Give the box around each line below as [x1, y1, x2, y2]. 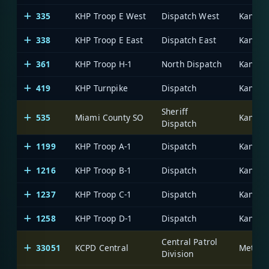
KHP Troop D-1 [75, 213, 133, 225]
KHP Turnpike [75, 82, 128, 94]
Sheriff [162, 106, 189, 118]
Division [162, 248, 194, 260]
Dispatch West [162, 10, 220, 22]
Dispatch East [162, 34, 217, 46]
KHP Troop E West [75, 10, 147, 22]
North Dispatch [162, 58, 222, 70]
